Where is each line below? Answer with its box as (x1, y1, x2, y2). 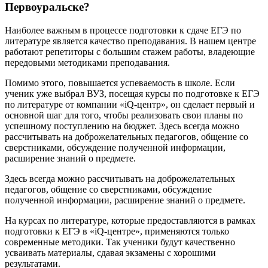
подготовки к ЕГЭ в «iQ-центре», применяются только (5, 226, 229, 236)
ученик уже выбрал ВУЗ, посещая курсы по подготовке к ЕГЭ (5, 88, 260, 99)
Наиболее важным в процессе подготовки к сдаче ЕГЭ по (5, 25, 241, 35)
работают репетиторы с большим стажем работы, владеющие (5, 46, 255, 57)
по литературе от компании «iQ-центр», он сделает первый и (5, 99, 255, 109)
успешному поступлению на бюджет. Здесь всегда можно (5, 120, 239, 131)
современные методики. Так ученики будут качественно (5, 236, 235, 247)
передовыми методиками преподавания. (5, 57, 170, 68)
